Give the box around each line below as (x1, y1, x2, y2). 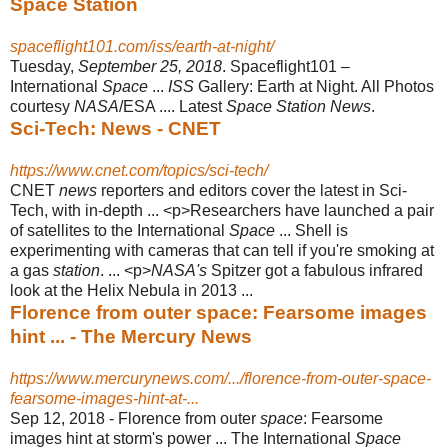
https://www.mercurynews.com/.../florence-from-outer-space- (10, 369, 431, 387)
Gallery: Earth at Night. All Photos (194, 77, 434, 95)
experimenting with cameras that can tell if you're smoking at (10, 241, 434, 259)
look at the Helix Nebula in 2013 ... (10, 281, 253, 299)
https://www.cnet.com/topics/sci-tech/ (10, 161, 268, 179)
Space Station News (226, 97, 371, 115)
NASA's (151, 261, 207, 279)
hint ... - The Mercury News (10, 325, 252, 347)
